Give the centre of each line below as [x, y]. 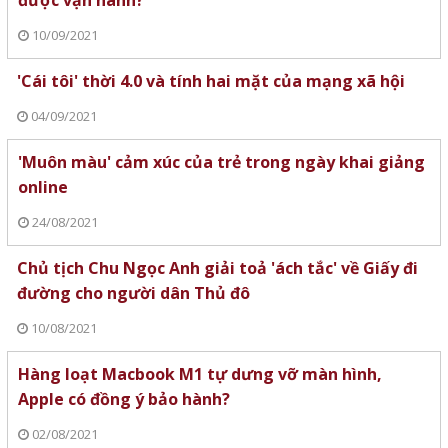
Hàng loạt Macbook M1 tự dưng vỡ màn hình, [199, 373]
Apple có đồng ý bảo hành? [123, 398]
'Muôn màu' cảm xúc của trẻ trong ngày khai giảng [221, 161]
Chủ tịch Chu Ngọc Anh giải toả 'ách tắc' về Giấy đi [217, 267]
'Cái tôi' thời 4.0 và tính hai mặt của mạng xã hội [210, 80]
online [42, 186]
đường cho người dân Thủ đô [133, 292]
